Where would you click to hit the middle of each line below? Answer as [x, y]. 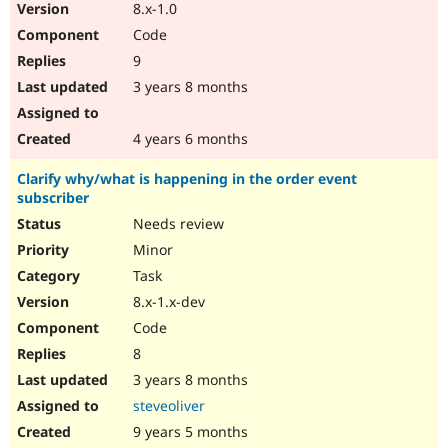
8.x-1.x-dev [167, 302]
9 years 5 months [188, 432]
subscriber [53, 198]
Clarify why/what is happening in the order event [187, 179]
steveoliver [169, 406]
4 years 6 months [188, 139]
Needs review [176, 224]
